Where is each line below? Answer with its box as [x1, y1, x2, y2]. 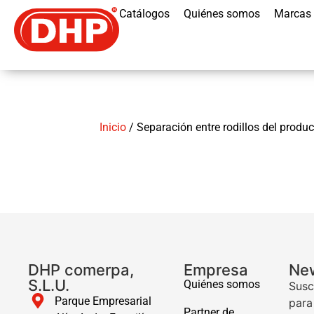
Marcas [274, 7, 311, 20]
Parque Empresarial [54, 294, 151, 308]
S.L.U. [28, 276, 69, 294]
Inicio [100, 121, 126, 134]
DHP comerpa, [28, 261, 134, 279]
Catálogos [119, 7, 170, 20]
